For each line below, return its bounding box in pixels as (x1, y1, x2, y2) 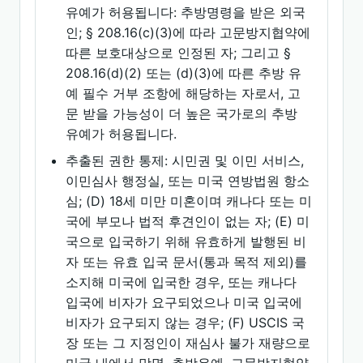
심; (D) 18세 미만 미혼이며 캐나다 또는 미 (66, 193, 313, 209)
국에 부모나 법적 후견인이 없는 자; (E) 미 (66, 213, 310, 229)
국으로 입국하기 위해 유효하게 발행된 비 (66, 233, 307, 250)
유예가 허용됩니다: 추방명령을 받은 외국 (66, 4, 306, 20)
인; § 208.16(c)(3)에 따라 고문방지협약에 (66, 24, 311, 41)
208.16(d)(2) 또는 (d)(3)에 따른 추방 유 (66, 65, 302, 81)
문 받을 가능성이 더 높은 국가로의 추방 (66, 105, 298, 122)
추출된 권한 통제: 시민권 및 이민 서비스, (66, 152, 305, 169)
